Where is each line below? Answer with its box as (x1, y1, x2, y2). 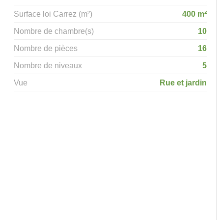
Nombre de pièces (14, 44, 78, 53)
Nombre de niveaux (14, 61, 82, 70)
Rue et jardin (160, 78, 207, 87)
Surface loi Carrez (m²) (14, 9, 93, 18)
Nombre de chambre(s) (14, 27, 94, 35)
